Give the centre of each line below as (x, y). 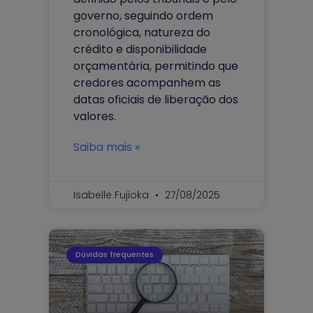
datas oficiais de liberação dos (156, 99)
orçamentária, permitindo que (156, 66)
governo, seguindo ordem (143, 15)
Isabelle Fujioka (112, 195)
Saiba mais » (107, 147)
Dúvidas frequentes (115, 255)
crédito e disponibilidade (140, 49)
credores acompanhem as (147, 82)
